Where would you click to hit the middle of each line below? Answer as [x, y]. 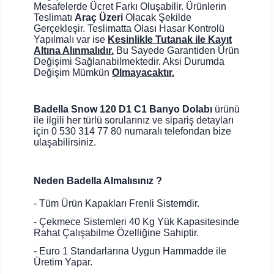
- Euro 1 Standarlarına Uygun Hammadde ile [130, 251]
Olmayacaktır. [143, 72]
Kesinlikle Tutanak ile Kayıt [170, 39]
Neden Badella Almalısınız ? [98, 180]
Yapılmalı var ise [71, 39]
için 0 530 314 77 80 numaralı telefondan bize [132, 131]
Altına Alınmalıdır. [74, 50]
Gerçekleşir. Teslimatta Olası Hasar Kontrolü [129, 28]
